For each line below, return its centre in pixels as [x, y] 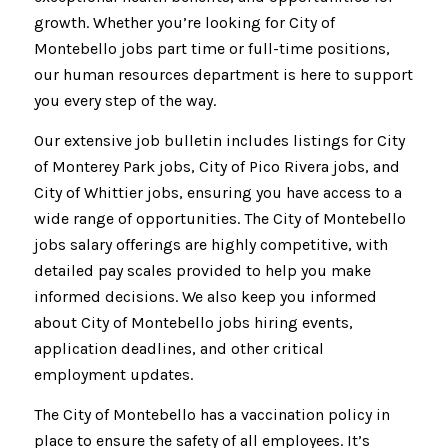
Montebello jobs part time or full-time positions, [211, 49]
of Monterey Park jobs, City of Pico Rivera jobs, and [216, 166]
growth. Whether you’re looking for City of [184, 23]
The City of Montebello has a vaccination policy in [211, 414]
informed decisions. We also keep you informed [205, 296]
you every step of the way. [124, 101]
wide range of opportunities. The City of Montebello [219, 218]
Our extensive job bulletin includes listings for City [219, 140]
